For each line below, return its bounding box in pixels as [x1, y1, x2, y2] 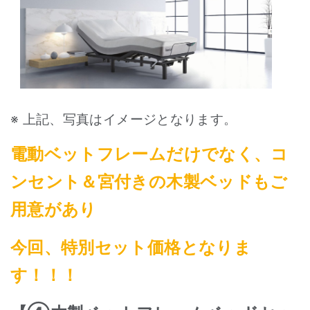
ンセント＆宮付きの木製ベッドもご [10, 172, 288, 192]
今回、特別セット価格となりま [10, 237, 251, 258]
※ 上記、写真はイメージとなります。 [10, 111, 237, 128]
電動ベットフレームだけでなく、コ [10, 144, 289, 165]
